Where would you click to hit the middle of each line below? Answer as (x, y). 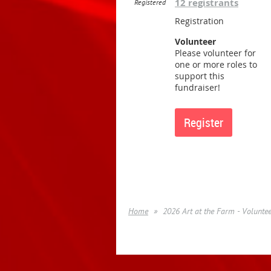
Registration (199, 21)
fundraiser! (198, 87)
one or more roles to (216, 64)
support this (200, 76)
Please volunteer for (215, 53)
